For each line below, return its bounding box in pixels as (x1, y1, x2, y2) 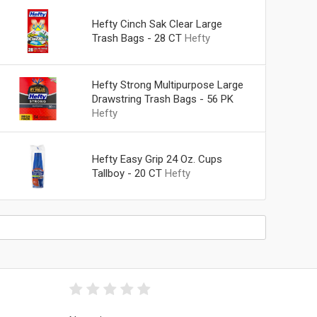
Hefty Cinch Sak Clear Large (91, 17, 222, 30)
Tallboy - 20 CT (91, 167, 162, 180)
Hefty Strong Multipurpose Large (91, 78, 243, 91)
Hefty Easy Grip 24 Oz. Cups (91, 153, 222, 166)
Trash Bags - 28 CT (91, 31, 182, 45)
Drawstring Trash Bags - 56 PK (91, 92, 234, 105)
